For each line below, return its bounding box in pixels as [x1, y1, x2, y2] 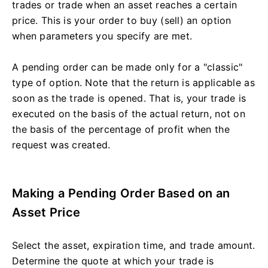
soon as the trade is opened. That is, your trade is [12, 92, 246, 105]
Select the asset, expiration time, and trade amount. [12, 239, 255, 252]
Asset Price [12, 205, 81, 220]
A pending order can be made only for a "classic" [12, 61, 243, 74]
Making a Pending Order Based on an [12, 186, 230, 201]
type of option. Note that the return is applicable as [12, 77, 255, 89]
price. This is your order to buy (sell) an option [12, 14, 232, 27]
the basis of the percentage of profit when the [12, 123, 230, 136]
